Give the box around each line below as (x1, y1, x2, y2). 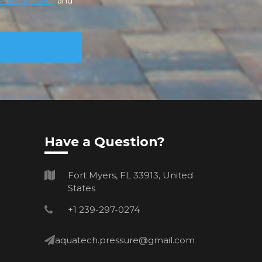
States (68, 182, 95, 194)
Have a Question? (44, 133, 165, 150)
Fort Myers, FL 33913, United (68, 169, 193, 181)
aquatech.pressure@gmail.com (55, 234, 195, 246)
